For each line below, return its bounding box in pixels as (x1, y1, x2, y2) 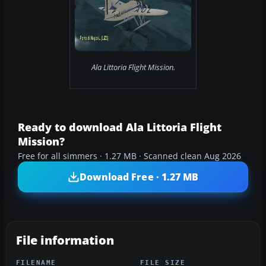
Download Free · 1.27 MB (79, 170, 199, 183)
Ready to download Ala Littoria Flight (18, 120, 221, 135)
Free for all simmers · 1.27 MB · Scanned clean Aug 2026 (18, 151, 241, 162)
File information (16, 232, 114, 249)
